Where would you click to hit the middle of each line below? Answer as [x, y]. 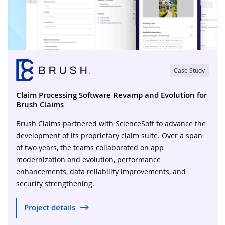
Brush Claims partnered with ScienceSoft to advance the [111, 123]
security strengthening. [55, 183]
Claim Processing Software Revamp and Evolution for [111, 95]
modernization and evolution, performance [88, 159]
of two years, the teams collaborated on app [90, 147]
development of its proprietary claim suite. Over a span [109, 135]
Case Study [189, 70]
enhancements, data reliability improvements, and [101, 171]
